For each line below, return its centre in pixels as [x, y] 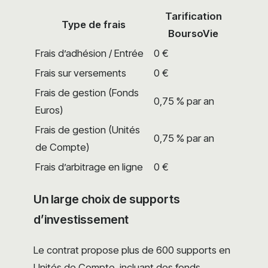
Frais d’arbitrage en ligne [89, 167]
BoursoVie [193, 33]
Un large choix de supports [107, 200]
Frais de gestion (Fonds [87, 92]
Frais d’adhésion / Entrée [89, 53]
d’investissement [81, 220]
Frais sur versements [81, 73]
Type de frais [93, 24]
